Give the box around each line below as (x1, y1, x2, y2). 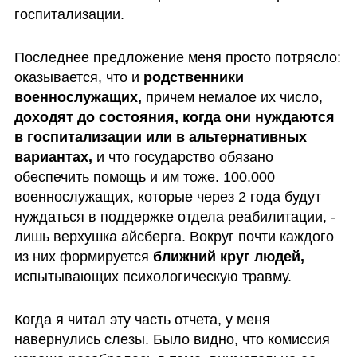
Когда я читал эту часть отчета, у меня (14, 311, 270, 328)
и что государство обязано (92, 148, 273, 165)
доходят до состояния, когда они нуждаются (14, 108, 335, 125)
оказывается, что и (14, 69, 143, 85)
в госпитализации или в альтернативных (14, 128, 307, 145)
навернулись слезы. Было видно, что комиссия (14, 331, 330, 347)
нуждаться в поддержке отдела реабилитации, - (14, 208, 335, 225)
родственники (143, 69, 244, 85)
